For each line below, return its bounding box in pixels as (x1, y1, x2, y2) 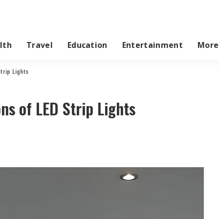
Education (67, 39, 108, 50)
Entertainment (122, 39, 183, 50)
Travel (26, 39, 53, 50)
